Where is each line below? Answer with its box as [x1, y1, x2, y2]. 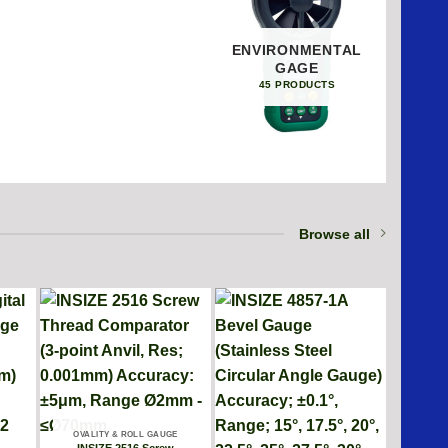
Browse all [299, 225, 370, 242]
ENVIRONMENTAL [231, 42, 362, 59]
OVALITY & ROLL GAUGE [73, 428, 178, 439]
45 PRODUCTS [258, 78, 336, 90]
